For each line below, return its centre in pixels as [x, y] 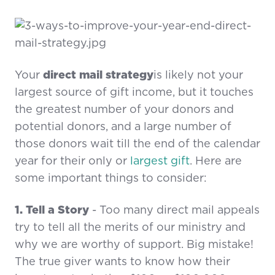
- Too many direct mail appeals [174, 211]
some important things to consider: [111, 179]
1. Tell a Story [52, 211]
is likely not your [198, 76]
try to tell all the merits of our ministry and [130, 228]
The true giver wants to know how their [122, 262]
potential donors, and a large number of [123, 127]
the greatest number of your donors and [124, 110]
